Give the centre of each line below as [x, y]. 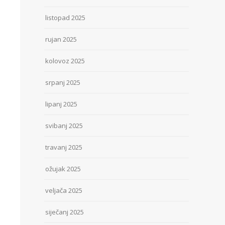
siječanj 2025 [65, 212]
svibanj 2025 [64, 126]
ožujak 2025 [63, 169]
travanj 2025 [64, 147]
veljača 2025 [64, 190]
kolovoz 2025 [65, 61]
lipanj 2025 [61, 104]
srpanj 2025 [63, 82]
